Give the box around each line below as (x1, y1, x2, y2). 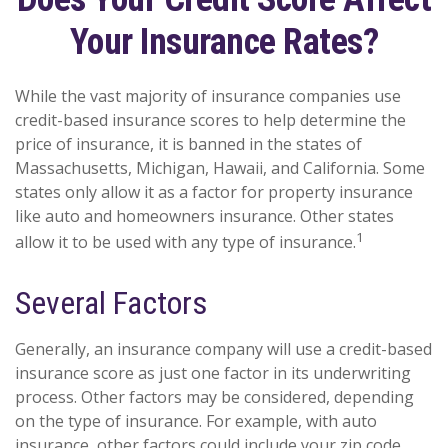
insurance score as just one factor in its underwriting (15, 362, 411, 385)
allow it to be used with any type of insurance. (15, 231, 356, 254)
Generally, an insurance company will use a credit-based (15, 338, 432, 361)
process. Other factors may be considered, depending (15, 386, 414, 409)
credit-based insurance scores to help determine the (15, 109, 406, 131)
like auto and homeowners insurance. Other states (15, 205, 394, 227)
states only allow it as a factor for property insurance (15, 181, 413, 203)
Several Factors (15, 284, 208, 323)
